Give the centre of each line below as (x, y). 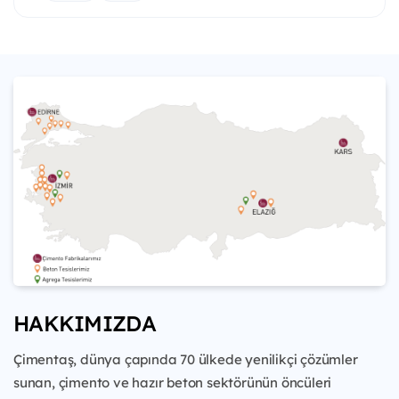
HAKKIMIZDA (85, 324)
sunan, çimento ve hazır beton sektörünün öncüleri (173, 383)
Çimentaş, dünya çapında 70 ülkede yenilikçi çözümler (186, 360)
